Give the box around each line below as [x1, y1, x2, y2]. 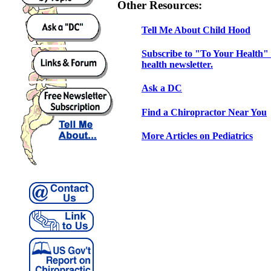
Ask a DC [142, 83, 182, 94]
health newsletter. [142, 59, 213, 70]
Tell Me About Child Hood [142, 24, 250, 35]
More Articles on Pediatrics [142, 130, 253, 141]
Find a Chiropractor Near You [142, 106, 267, 117]
